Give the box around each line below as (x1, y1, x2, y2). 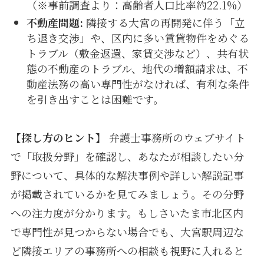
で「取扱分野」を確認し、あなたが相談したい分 (10, 148, 244, 164)
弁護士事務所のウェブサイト (105, 130, 246, 146)
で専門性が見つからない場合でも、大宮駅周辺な (10, 224, 244, 240)
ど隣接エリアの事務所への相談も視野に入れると (10, 243, 244, 259)
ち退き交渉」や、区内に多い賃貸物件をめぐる (26, 30, 249, 46)
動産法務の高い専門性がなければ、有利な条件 (26, 76, 249, 92)
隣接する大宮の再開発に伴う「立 (82, 15, 245, 31)
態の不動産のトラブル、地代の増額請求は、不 (26, 61, 248, 77)
